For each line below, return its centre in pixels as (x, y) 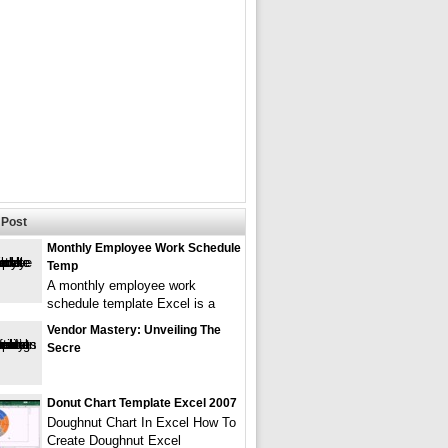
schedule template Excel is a (131, 303)
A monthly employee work (121, 285)
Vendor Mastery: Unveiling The (134, 330)
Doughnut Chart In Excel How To (141, 422)
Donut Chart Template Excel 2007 (142, 403)
